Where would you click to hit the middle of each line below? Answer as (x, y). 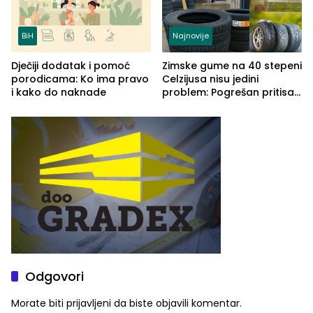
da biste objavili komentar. (176, 304)
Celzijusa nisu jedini (210, 79)
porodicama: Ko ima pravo (80, 79)
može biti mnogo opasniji (226, 105)
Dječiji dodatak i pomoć (71, 65)
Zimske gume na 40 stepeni (232, 65)
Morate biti (39, 304)
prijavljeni (89, 304)
